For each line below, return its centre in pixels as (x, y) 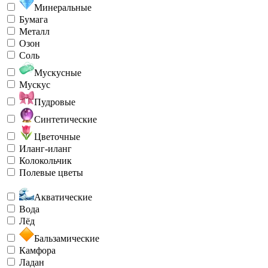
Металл (34, 31)
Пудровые (55, 102)
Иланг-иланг (45, 148)
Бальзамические (67, 238)
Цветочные (57, 136)
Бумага (33, 19)
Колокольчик (45, 160)
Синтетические (66, 119)
